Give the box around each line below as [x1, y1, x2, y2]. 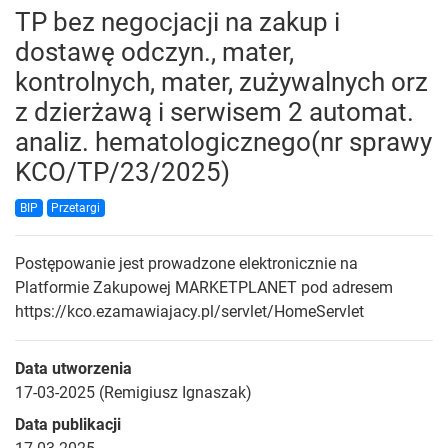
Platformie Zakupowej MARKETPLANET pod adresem [15, 278, 393, 298]
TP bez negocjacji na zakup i [15, 7, 340, 38]
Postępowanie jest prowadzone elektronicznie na [15, 254, 358, 274]
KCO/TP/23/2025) [15, 157, 230, 188]
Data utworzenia [15, 359, 132, 379]
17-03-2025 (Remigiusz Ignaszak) [15, 383, 252, 403]
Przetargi [51, 201, 101, 216]
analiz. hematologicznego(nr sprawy [15, 127, 432, 158]
